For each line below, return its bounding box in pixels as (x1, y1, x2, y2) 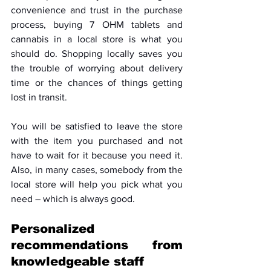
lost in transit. (11, 92, 70, 103)
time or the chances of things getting (11, 77, 183, 88)
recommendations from (11, 238, 183, 252)
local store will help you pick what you (11, 179, 183, 190)
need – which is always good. (11, 194, 135, 204)
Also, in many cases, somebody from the (11, 165, 183, 175)
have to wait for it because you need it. (11, 150, 183, 161)
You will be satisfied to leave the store (11, 121, 183, 132)
